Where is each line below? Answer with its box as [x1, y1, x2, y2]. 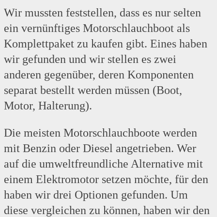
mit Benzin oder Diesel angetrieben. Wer [4, 142, 196, 155]
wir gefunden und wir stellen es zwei [4, 53, 176, 66]
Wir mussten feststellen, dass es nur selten [4, 6, 201, 19]
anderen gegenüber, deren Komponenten [4, 68, 194, 81]
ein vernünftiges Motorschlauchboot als [4, 22, 190, 35]
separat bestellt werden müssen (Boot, [4, 84, 182, 97]
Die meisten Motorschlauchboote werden [4, 126, 197, 139]
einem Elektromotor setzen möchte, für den [4, 173, 208, 186]
